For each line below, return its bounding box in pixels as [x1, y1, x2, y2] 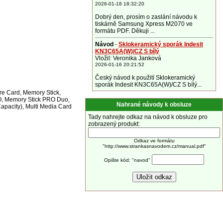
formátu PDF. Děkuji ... [95, 27, 155, 34]
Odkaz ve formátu [133, 138, 175, 143]
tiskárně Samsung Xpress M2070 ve [95, 20, 193, 27]
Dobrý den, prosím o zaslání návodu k [95, 13, 197, 20]
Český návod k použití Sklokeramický [95, 74, 195, 81]
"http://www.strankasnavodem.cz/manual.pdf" [102, 143, 206, 149]
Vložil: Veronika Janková [95, 55, 161, 62]
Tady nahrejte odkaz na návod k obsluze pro [88, 113, 208, 120]
